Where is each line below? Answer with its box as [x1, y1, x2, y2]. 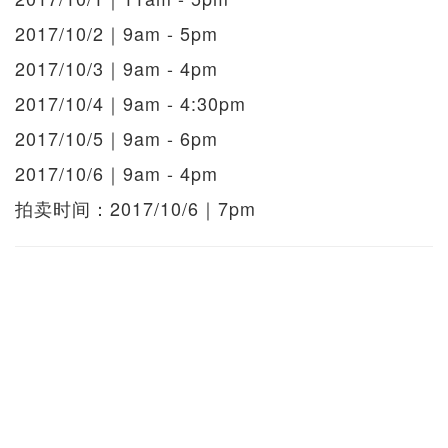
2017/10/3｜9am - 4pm [15, 55, 218, 82]
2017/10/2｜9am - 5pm [15, 20, 218, 47]
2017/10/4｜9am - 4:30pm [15, 90, 246, 117]
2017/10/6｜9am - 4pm [15, 160, 218, 187]
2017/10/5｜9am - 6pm [15, 125, 218, 152]
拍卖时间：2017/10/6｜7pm [15, 195, 256, 222]
